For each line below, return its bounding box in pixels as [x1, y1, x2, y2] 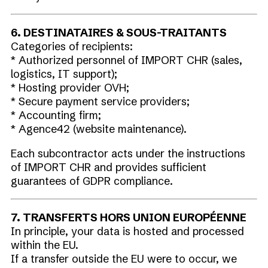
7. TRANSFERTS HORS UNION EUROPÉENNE [11, 211, 246, 224]
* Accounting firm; [11, 108, 101, 122]
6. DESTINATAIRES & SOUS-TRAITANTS [11, 26, 227, 39]
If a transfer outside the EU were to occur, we [11, 252, 237, 266]
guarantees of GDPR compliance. [11, 174, 173, 188]
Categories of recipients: [11, 39, 133, 53]
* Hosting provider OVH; [11, 81, 129, 95]
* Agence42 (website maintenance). [11, 122, 187, 136]
